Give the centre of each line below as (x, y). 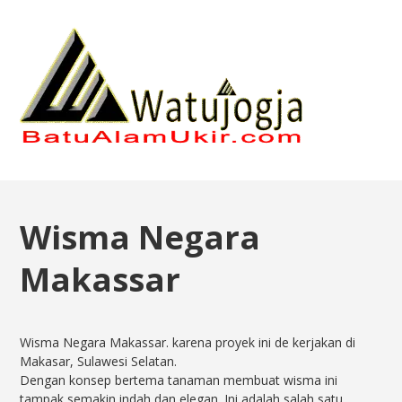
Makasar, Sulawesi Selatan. (99, 362)
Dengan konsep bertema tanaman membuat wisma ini (179, 380)
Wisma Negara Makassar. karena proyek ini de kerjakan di (188, 343)
